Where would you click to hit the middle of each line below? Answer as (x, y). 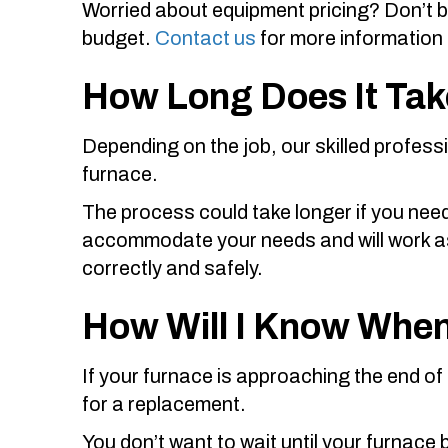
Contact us (205, 37)
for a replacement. (164, 403)
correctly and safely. (172, 267)
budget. (118, 37)
